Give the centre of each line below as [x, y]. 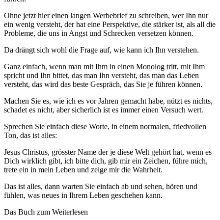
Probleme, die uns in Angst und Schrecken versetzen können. [99, 33]
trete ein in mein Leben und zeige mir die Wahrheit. [83, 170]
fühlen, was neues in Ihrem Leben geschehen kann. [83, 195]
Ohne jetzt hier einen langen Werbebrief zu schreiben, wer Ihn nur [106, 16]
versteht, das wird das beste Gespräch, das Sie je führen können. [103, 84]
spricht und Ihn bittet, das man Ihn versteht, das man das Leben [101, 76]
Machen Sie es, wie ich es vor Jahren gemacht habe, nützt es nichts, [108, 101]
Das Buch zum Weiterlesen [46, 212]
